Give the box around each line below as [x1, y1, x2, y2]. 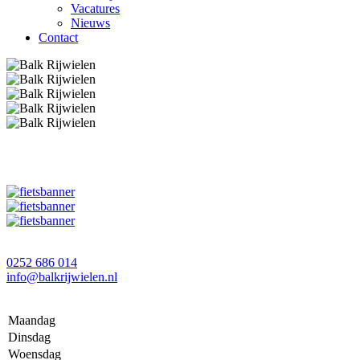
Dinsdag [8, 330, 51, 344]
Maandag [8, 313, 55, 327]
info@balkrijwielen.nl [6, 270, 117, 284]
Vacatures [71, 2, 120, 15]
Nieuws [71, 16, 110, 30]
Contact [39, 31, 78, 44]
